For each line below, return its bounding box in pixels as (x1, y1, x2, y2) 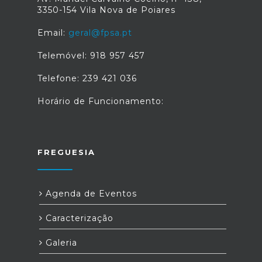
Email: (37, 27, 68, 38)
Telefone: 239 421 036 (37, 73, 137, 84)
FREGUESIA (37, 147, 95, 157)
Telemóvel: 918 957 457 (37, 50, 145, 61)
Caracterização (43, 213, 113, 223)
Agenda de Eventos (43, 188, 137, 199)
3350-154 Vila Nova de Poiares (37, 5, 175, 15)
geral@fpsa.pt (68, 27, 132, 38)
